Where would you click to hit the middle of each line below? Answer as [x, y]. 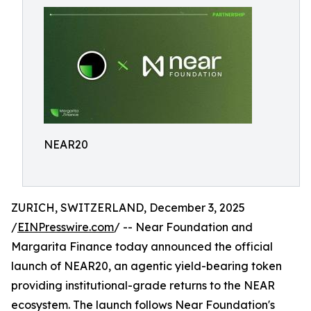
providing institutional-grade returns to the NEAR [143, 285]
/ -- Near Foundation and [183, 227]
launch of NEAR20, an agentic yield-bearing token [146, 266]
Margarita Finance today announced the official [142, 246]
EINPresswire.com [66, 227]
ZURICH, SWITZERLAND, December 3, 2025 [128, 208]
